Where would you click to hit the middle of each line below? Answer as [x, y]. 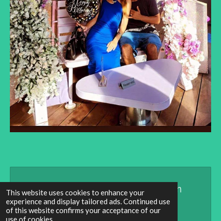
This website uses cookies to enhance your [75, 192]
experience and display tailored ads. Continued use [88, 201]
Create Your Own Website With [110, 189]
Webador [110, 203]
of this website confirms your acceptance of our [83, 210]
